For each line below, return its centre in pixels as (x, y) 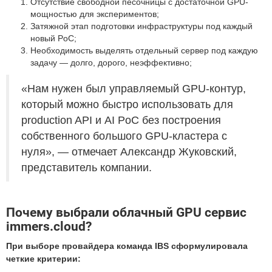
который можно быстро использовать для (127, 104)
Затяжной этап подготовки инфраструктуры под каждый (141, 26)
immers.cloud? (49, 226)
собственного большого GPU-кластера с (124, 136)
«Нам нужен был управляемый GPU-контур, (134, 89)
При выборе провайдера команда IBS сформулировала (127, 246)
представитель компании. (87, 168)
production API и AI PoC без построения (121, 120)
